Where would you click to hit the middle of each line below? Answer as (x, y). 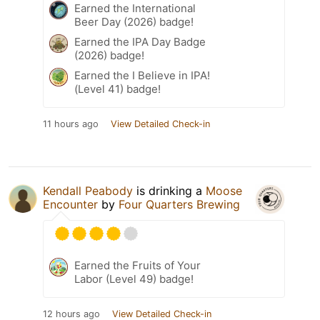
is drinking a (169, 191)
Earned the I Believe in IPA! (142, 76)
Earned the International (135, 9)
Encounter (70, 205)
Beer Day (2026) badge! (134, 22)
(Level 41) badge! (117, 89)
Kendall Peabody (88, 191)
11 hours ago (71, 124)
